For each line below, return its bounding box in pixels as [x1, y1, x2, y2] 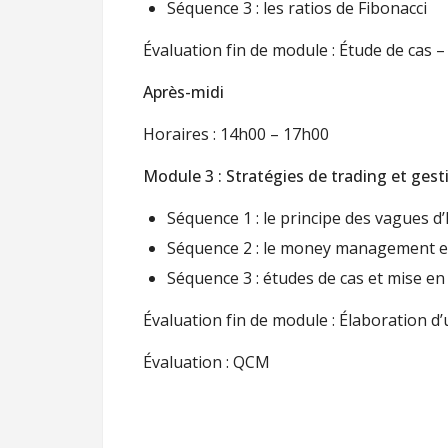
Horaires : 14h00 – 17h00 [143, 123, 329, 145]
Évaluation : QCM [143, 351, 270, 373]
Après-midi [143, 81, 224, 103]
